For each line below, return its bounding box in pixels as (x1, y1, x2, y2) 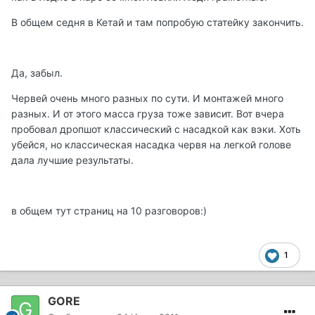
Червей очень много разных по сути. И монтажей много (11, 92, 283, 105)
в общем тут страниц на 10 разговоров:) (11, 205, 207, 217)
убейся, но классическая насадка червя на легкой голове (11, 139, 291, 151)
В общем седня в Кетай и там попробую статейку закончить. (11, 16, 304, 29)
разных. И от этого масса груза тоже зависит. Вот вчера (11, 108, 284, 120)
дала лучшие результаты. (11, 154, 134, 167)
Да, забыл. (11, 67, 63, 79)
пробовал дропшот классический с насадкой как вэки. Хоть (11, 123, 301, 136)
